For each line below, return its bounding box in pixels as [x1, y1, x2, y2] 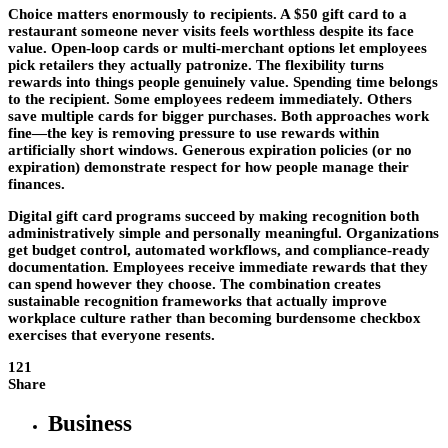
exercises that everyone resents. [8, 326, 215, 343]
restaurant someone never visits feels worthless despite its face [8, 22, 414, 39]
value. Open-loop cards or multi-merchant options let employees [8, 39, 427, 56]
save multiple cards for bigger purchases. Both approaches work [8, 107, 429, 124]
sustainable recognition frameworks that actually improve [8, 292, 387, 309]
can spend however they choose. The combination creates [8, 275, 381, 292]
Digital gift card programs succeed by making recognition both [8, 207, 419, 224]
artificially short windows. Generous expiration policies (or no [8, 141, 412, 158]
